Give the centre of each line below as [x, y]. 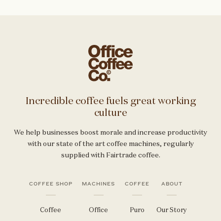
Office [98, 210]
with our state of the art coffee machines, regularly [110, 143]
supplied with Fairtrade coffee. [110, 155]
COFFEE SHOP [51, 184]
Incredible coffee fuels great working [110, 100]
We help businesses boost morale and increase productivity [110, 132]
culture [110, 112]
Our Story [172, 210]
